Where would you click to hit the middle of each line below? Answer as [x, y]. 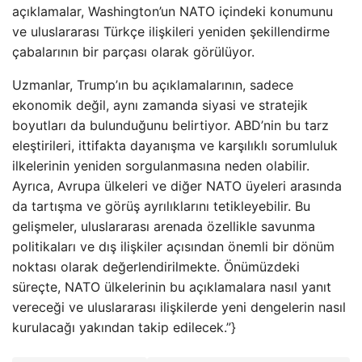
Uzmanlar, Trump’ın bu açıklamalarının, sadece [153, 85]
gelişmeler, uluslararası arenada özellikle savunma [164, 226]
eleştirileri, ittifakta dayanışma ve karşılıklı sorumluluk [175, 145]
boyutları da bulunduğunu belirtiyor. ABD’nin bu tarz [170, 125]
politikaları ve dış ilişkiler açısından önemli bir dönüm [173, 246]
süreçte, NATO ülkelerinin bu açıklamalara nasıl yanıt [172, 287]
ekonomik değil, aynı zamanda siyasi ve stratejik [160, 105]
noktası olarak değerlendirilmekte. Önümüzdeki [156, 267]
